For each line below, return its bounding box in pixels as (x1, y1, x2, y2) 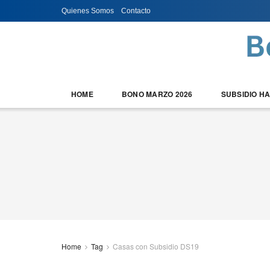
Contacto (121, 7, 151, 15)
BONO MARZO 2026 (121, 89, 193, 99)
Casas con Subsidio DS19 (113, 241, 199, 251)
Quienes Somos (61, 7, 114, 15)
